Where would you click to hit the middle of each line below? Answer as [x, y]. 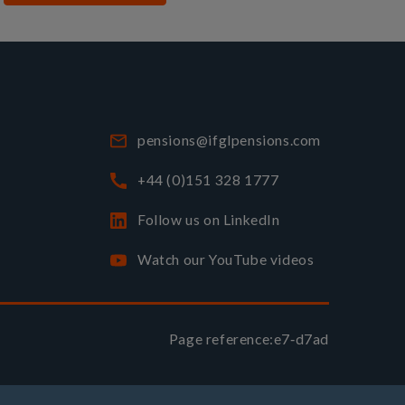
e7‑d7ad [301, 339]
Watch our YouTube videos [226, 260]
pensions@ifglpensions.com [229, 141]
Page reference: [221, 339]
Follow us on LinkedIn [209, 220]
